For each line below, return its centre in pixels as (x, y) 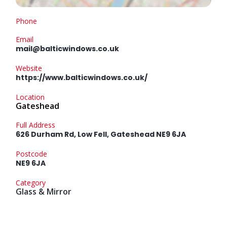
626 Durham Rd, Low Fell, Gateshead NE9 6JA (101, 135)
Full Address (35, 125)
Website (29, 68)
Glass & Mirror (44, 192)
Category (31, 183)
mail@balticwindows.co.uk (67, 49)
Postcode (31, 154)
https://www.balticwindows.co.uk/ (82, 78)
